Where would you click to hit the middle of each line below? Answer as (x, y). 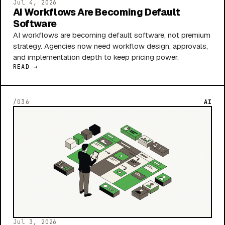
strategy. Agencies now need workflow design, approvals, (110, 46)
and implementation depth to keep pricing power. (96, 57)
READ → (26, 67)
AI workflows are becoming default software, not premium (112, 35)
